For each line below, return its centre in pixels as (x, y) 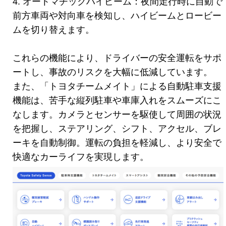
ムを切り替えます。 (53, 30)
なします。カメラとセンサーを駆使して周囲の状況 (117, 115)
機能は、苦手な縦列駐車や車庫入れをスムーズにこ (117, 101)
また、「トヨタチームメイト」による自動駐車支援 (117, 87)
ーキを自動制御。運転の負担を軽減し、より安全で (117, 143)
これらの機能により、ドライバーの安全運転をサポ (117, 58)
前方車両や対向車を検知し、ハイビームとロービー (117, 16)
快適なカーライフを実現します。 (81, 157)
